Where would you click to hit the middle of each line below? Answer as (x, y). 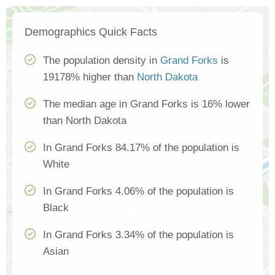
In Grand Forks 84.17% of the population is (141, 148)
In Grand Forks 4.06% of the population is (138, 192)
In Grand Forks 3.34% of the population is (138, 235)
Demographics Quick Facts (91, 32)
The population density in (102, 61)
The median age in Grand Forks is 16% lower (146, 104)
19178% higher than (90, 77)
